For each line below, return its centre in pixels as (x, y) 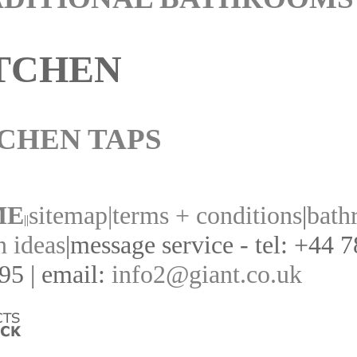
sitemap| (71, 215)
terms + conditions (207, 215)
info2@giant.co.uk (207, 274)
